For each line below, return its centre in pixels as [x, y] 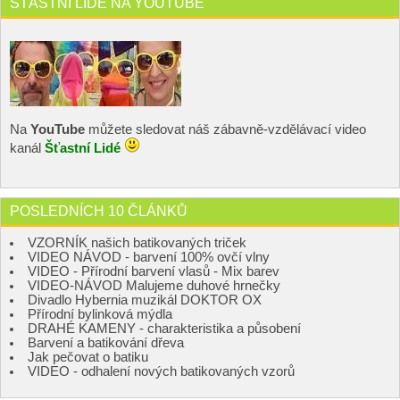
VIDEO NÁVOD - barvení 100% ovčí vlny [149, 257]
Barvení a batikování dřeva [106, 342]
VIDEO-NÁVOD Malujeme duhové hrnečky [154, 285]
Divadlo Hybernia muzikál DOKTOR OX [145, 300]
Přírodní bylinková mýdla [100, 314]
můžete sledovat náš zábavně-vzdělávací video [225, 129]
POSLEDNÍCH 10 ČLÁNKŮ [99, 210]
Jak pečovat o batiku [88, 357]
